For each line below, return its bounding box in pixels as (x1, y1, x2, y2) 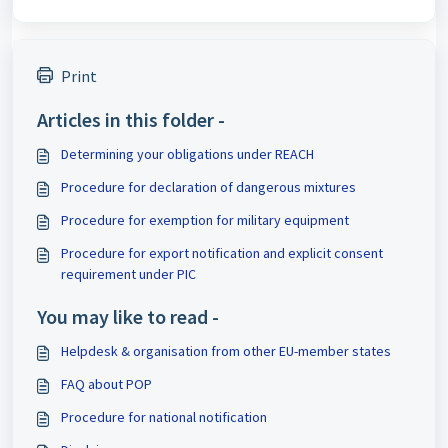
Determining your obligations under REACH (61, 145, 314, 163)
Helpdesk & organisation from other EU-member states (61, 342, 391, 360)
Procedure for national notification (61, 408, 267, 426)
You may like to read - (37, 304, 219, 329)
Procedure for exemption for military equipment (61, 211, 349, 229)
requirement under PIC (61, 265, 196, 283)
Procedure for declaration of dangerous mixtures (61, 178, 356, 196)
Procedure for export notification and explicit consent (61, 244, 383, 262)
